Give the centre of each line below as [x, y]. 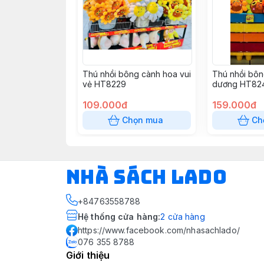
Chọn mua [143, 120]
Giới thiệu [88, 255]
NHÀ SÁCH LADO [146, 177]
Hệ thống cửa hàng [118, 217]
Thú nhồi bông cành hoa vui [137, 74]
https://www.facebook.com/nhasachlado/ [159, 230]
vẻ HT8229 [104, 84]
